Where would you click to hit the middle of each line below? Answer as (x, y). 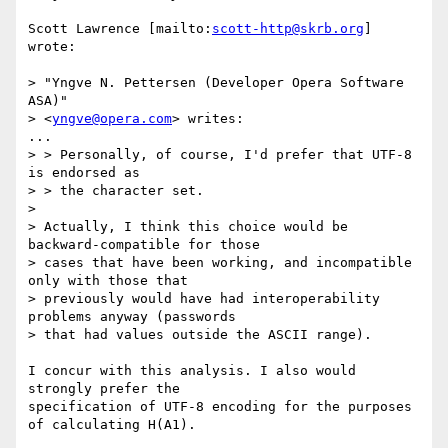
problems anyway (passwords (132, 317)
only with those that (108, 281)
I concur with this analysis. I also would (192, 371)
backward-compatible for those (144, 245)
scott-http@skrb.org (288, 29)
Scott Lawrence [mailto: (120, 29)
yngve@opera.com (112, 119)
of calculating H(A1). (112, 425)
